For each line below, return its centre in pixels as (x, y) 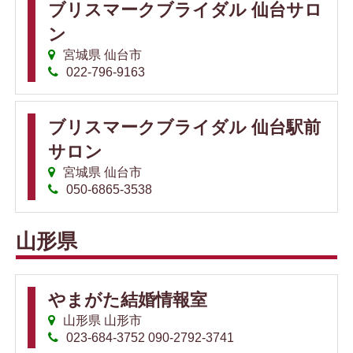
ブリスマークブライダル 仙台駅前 (184, 127)
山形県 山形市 (101, 321)
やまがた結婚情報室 (128, 300)
